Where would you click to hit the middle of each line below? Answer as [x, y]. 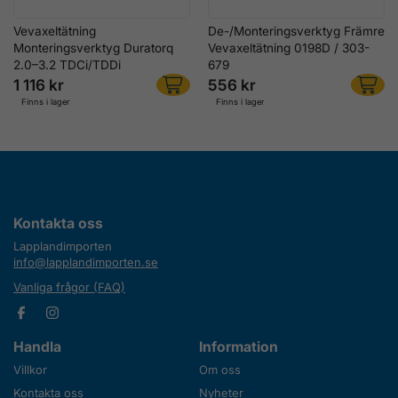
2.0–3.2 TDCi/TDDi [67, 64]
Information [239, 346]
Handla [37, 346]
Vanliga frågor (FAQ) [69, 287]
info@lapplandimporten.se [86, 262]
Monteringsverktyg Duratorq [93, 48]
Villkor [30, 369]
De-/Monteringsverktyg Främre [296, 31]
